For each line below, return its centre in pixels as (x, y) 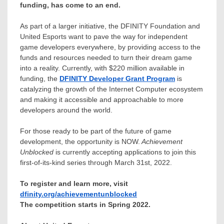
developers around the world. (66, 110)
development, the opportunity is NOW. (80, 141)
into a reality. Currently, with (64, 68)
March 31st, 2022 (142, 162)
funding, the (40, 78)
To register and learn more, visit (74, 183)
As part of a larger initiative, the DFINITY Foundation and (110, 26)
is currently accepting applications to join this (125, 152)
